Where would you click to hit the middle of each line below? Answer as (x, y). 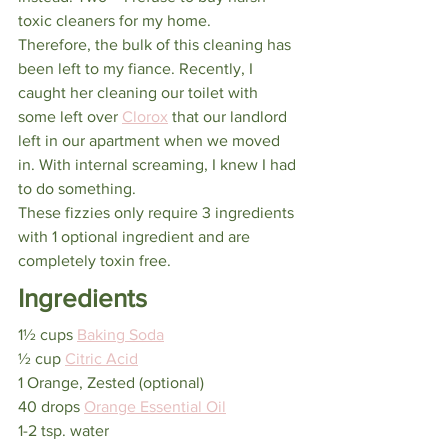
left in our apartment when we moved (151, 140)
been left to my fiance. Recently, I (137, 68)
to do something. (77, 188)
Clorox (145, 116)
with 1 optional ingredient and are (136, 236)
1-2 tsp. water (63, 430)
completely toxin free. (94, 260)
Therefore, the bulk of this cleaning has (156, 44)
